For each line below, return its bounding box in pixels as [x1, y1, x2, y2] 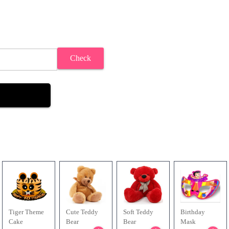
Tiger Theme [9, 208, 44, 216]
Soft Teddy [123, 208, 153, 216]
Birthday [180, 208, 205, 216]
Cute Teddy [66, 208, 98, 216]
